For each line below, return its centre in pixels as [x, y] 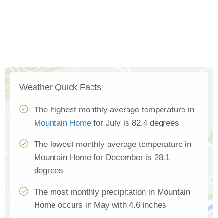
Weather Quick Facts [60, 87]
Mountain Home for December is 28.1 [102, 157]
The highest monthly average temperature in [114, 110]
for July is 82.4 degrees [135, 123]
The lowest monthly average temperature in [113, 144]
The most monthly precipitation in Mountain [112, 192]
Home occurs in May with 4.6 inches [100, 205]
